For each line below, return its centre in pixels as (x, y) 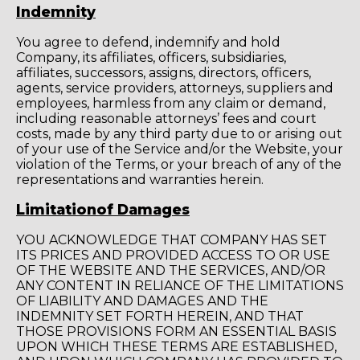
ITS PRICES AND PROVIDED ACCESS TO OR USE (173, 255)
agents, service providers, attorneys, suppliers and (175, 88)
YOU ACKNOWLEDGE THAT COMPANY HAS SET (172, 239)
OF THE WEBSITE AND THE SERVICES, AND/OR (171, 270)
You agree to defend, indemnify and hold (148, 42)
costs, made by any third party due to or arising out (179, 133)
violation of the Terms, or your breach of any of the (179, 164)
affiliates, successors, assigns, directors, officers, (164, 72)
